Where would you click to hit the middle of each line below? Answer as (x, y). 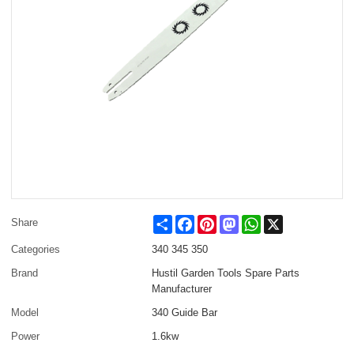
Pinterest (237, 220)
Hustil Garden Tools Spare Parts (226, 273)
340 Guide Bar (185, 312)
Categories (36, 249)
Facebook (217, 220)
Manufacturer (182, 288)
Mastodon (262, 220)
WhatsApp (285, 220)
